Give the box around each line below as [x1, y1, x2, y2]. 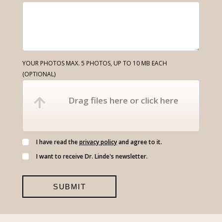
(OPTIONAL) [22, 70, 55, 79]
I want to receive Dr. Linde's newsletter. [36, 152, 148, 161]
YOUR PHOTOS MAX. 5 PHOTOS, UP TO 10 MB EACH [22, 59, 167, 68]
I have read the [36, 138, 79, 147]
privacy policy [79, 138, 117, 147]
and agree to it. [117, 138, 162, 147]
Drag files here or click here [68, 95, 178, 107]
